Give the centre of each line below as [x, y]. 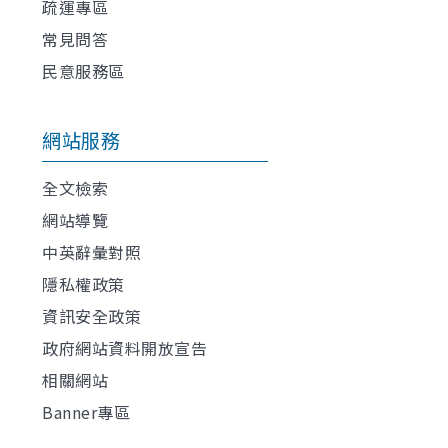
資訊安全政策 [91, 315]
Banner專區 [86, 411]
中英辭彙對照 [91, 251]
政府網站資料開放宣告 [124, 347]
